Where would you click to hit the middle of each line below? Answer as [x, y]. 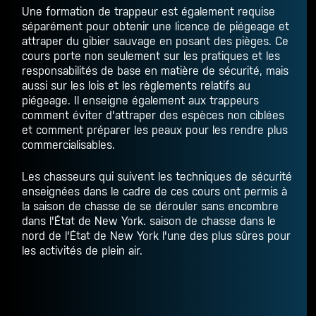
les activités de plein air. [83, 251]
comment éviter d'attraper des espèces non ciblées [153, 115]
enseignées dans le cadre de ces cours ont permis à [155, 192]
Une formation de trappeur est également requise [149, 12]
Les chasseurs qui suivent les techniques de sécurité [157, 177]
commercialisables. [69, 145]
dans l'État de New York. [86, 221]
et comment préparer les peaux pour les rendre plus [155, 130]
